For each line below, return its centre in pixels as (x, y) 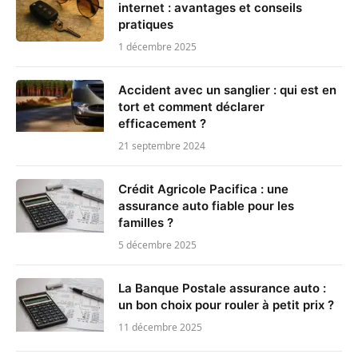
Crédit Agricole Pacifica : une (203, 189)
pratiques (146, 24)
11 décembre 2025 (160, 327)
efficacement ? (162, 123)
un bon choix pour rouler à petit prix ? (226, 304)
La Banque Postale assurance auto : (222, 288)
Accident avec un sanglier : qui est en (227, 89)
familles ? (146, 222)
